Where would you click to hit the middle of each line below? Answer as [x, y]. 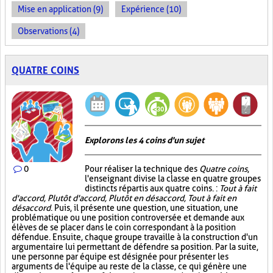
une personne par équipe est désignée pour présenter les [120, 257]
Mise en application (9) [60, 9]
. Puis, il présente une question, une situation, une [144, 208]
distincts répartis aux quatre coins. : [152, 188]
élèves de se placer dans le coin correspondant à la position [124, 227]
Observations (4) [48, 31]
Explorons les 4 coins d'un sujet [144, 140]
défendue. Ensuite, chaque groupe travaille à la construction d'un [135, 237]
